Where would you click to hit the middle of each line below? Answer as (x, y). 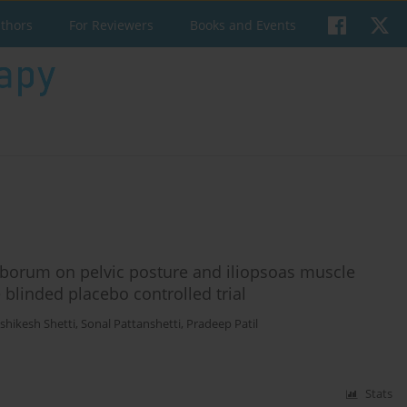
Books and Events (243, 25)
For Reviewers (111, 25)
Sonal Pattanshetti (131, 323)
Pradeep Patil (222, 323)
